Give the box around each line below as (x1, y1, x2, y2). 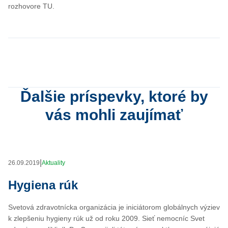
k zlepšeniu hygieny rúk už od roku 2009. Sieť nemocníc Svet (8, 214, 205, 222)
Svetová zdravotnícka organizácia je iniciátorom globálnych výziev (8, 203, 220, 211)
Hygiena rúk (8, 178, 78, 192)
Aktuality (42, 159, 65, 166)
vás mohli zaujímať (45, 106, 183, 123)
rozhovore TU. (8, 2, 54, 10)
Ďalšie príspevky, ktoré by (20, 88, 208, 105)
